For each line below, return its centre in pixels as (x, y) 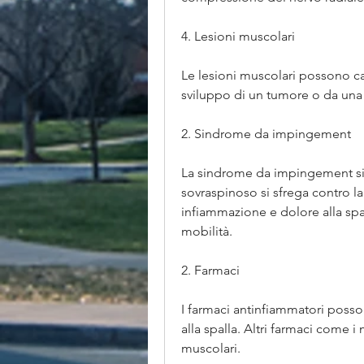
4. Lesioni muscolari (238, 37)
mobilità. (207, 232)
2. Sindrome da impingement (266, 134)
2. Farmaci (210, 271)
